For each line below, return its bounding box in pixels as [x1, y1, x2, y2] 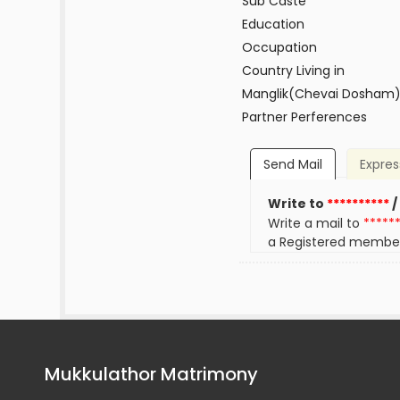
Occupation [241, 38, 317, 56]
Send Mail [262, 155, 322, 174]
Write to [268, 195, 328, 213]
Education [241, 15, 304, 33]
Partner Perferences [241, 108, 367, 126]
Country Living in [241, 62, 345, 79]
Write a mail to [268, 214, 364, 233]
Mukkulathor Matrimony [45, 362, 258, 387]
